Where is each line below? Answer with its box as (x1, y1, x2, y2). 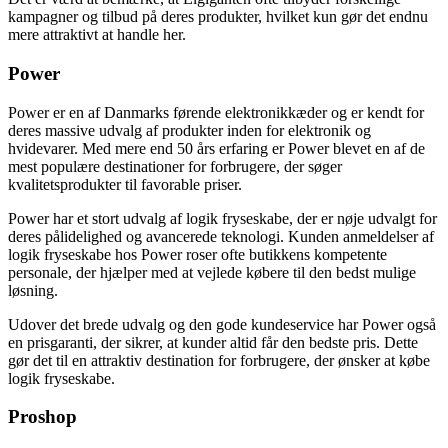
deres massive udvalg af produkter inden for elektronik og (8, 121, 371, 139)
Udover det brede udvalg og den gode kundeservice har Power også (8, 315, 436, 333)
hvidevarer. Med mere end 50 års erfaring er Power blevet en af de (8, 139, 425, 157)
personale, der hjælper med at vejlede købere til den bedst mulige (8, 263, 416, 281)
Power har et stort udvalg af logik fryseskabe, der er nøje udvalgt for (8, 209, 437, 227)
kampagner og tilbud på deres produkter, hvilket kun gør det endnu (8, 8, 428, 26)
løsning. (8, 281, 58, 299)
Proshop (8, 406, 77, 428)
